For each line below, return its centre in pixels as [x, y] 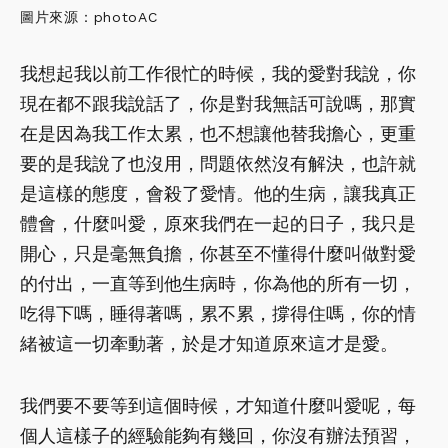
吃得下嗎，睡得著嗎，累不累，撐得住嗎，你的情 [218, 313]
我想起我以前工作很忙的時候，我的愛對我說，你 [218, 73]
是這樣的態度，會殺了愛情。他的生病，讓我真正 [218, 193]
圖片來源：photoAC [89, 16]
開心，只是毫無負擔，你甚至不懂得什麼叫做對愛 [218, 253]
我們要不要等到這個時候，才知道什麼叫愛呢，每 [218, 405]
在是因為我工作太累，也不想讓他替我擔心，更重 [218, 133]
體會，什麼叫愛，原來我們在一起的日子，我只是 [218, 223]
